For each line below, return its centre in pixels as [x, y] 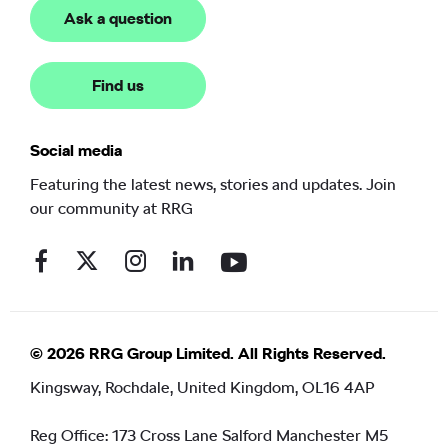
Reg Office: [69, 435]
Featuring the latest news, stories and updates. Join [213, 184]
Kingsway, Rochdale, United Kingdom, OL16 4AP [202, 387]
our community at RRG [111, 208]
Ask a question [118, 19]
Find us [118, 86]
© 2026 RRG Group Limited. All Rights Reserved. [208, 353]
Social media [76, 150]
